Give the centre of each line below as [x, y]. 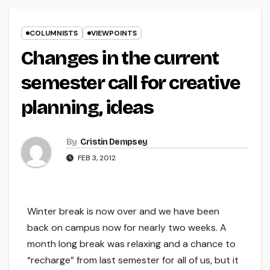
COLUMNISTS [54, 33]
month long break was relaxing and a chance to [131, 244]
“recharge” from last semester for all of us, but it [133, 260]
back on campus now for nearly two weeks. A [127, 228]
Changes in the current [120, 58]
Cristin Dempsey [114, 142]
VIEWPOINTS [114, 33]
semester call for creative [131, 83]
